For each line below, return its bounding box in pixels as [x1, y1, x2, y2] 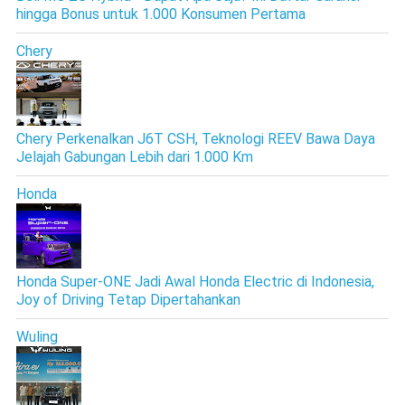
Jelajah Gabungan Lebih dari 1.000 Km [15, 147, 253, 165]
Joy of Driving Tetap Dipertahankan [15, 290, 240, 308]
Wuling [15, 327, 58, 345]
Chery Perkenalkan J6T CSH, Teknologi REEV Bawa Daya [15, 129, 375, 147]
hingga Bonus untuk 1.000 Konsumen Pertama [15, 5, 306, 23]
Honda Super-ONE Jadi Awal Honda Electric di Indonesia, [15, 272, 374, 290]
